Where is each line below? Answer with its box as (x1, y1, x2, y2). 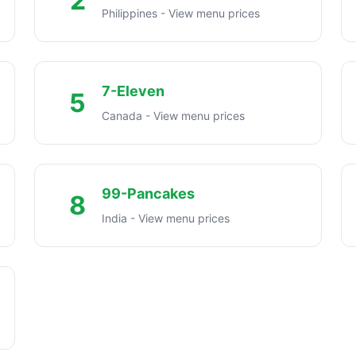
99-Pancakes (101, 184, 195, 202)
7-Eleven (101, 82, 164, 99)
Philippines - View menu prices (101, 6, 260, 20)
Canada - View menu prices (101, 108, 245, 122)
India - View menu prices (101, 211, 230, 225)
